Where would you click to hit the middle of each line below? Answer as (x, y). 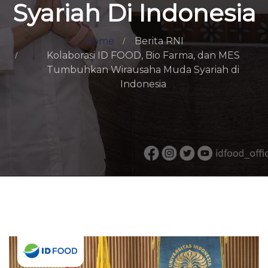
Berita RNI (159, 41)
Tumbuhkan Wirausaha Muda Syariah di (143, 70)
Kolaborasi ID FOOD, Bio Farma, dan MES (143, 55)
